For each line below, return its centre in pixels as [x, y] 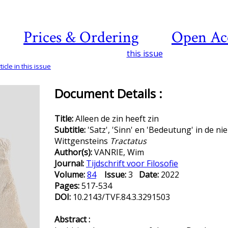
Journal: [70, 163]
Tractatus [128, 141]
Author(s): [74, 152]
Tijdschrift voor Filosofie [132, 163]
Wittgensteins [82, 141]
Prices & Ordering [81, 37]
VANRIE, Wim [119, 152]
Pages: [68, 186]
